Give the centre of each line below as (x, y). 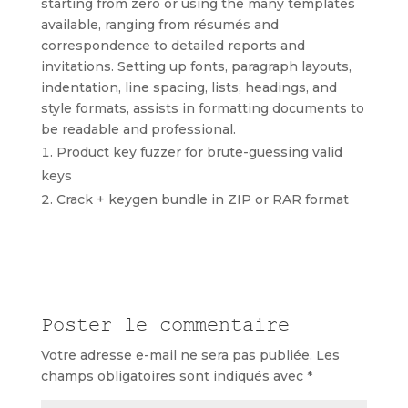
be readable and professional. (138, 129)
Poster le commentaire (165, 326)
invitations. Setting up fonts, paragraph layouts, (196, 66)
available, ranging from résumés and (159, 25)
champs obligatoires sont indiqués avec (173, 376)
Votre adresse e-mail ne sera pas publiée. (176, 355)
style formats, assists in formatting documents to (202, 108)
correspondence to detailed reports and (173, 46)
